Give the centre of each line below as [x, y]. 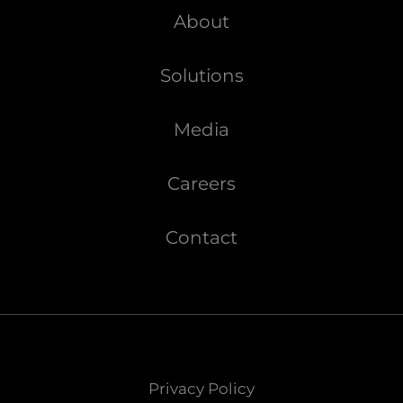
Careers [201, 184]
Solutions [201, 76]
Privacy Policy [201, 389]
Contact [201, 238]
